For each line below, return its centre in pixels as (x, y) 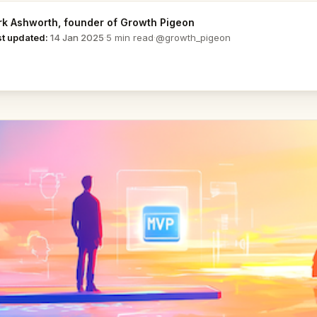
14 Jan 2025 (77, 38)
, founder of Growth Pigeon (126, 22)
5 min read (130, 38)
